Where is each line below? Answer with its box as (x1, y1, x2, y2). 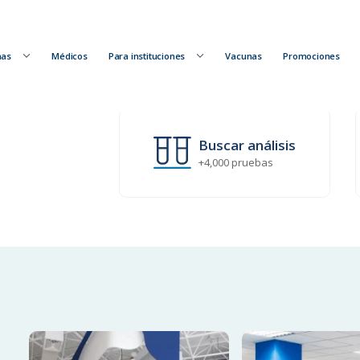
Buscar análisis (198, 136, 297, 155)
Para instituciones (108, 49, 186, 62)
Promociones (283, 49, 340, 62)
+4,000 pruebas (198, 155, 274, 170)
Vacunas (225, 49, 263, 62)
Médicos (51, 49, 88, 62)
